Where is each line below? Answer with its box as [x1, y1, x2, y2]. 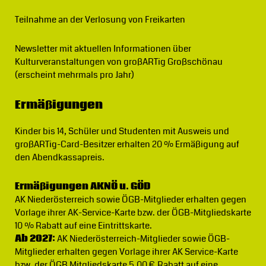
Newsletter [14, 42, 58, 55]
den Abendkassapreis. [14, 151, 104, 164]
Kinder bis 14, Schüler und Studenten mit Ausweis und [14, 125, 229, 138]
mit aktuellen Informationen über [57, 42, 191, 55]
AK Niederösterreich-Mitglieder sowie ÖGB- [55, 232, 230, 245]
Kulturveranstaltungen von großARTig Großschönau [14, 55, 223, 68]
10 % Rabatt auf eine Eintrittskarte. [14, 219, 152, 232]
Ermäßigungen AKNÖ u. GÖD [14, 180, 150, 193]
